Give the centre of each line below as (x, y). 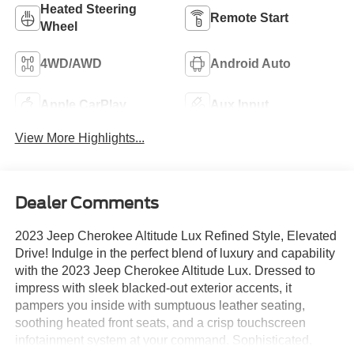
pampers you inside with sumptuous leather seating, (160, 305)
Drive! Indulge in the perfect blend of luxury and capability (175, 253)
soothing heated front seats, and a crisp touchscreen (160, 322)
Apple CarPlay (83, 104)
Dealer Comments (87, 203)
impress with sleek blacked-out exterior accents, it (153, 288)
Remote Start (249, 17)
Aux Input (239, 104)
